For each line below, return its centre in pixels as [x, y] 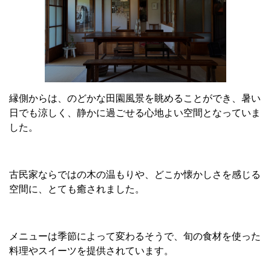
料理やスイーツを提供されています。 [91, 251]
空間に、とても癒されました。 [77, 189]
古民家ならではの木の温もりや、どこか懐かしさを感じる [135, 175]
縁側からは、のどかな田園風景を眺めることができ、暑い [135, 99]
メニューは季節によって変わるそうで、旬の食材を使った [135, 237]
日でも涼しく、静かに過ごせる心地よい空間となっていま [135, 113]
